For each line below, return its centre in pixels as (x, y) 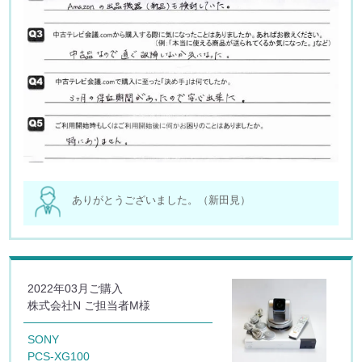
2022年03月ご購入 (76, 288)
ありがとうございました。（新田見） (162, 200)
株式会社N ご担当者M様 (89, 305)
